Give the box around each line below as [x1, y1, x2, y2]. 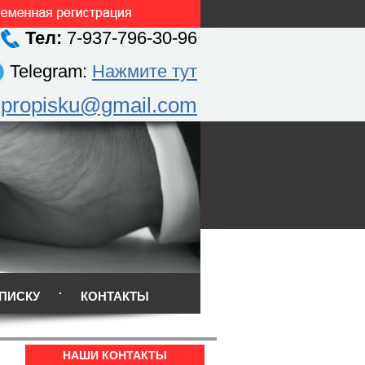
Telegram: [10, 61, 92, 81]
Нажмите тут [92, 61, 197, 81]
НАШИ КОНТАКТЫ [63, 349, 167, 362]
